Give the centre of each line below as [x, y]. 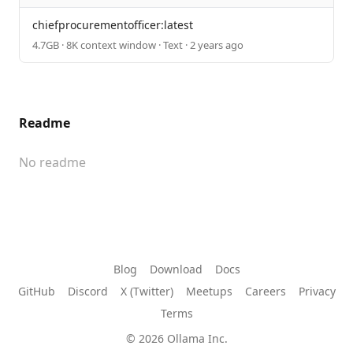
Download [176, 269]
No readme [52, 163]
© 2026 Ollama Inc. [176, 339]
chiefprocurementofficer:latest [113, 25]
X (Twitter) [147, 292]
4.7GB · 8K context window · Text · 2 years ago [138, 45]
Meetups [209, 292]
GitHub [36, 292]
